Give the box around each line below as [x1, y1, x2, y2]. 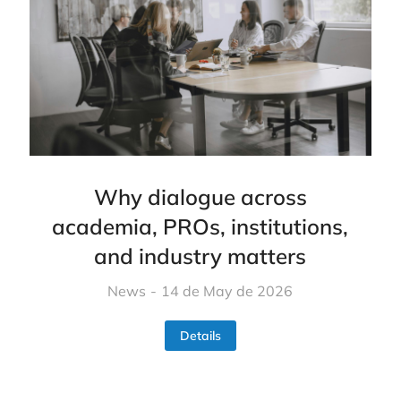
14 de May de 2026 [161, 282, 294, 301]
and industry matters [94, 243, 307, 270]
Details [179, 328, 221, 345]
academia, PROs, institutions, [52, 213, 349, 241]
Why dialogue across [93, 183, 307, 211]
